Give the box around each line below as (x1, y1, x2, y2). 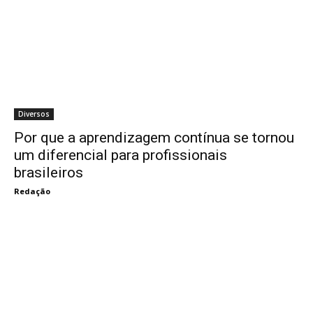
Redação (14, 186, 50, 196)
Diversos (18, 109, 50, 119)
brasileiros (14, 164, 83, 181)
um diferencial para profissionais (14, 147, 227, 163)
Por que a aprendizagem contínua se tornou (14, 129, 294, 146)
